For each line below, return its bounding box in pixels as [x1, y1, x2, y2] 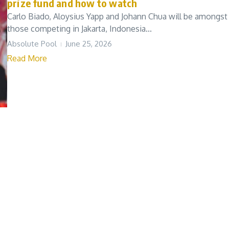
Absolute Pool [7, 39, 57, 49]
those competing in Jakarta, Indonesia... [7, 24, 152, 34]
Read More [7, 53, 47, 63]
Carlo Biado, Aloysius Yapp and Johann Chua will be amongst [7, 11, 227, 21]
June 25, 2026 [65, 39, 112, 49]
